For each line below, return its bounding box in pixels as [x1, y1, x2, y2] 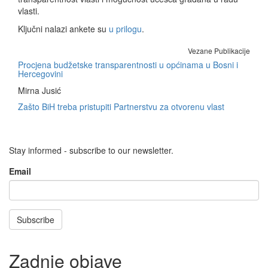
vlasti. [18, 5, 39, 17]
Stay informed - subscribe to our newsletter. [9, 144, 173, 156]
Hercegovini [18, 68, 63, 80]
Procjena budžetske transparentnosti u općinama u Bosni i [18, 59, 238, 71]
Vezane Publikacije [188, 45, 250, 56]
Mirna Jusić [18, 84, 61, 96]
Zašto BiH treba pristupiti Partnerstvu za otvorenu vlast [18, 100, 224, 112]
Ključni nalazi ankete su [18, 23, 109, 35]
